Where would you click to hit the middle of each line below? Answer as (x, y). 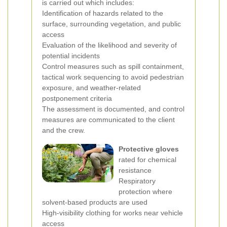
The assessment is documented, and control (113, 109)
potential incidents (71, 56)
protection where (145, 192)
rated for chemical (147, 160)
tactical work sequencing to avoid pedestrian (113, 77)
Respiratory (137, 181)
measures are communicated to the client (108, 120)
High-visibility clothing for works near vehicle (112, 213)
